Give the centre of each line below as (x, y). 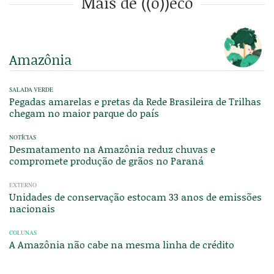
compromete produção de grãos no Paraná (106, 161)
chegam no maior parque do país (84, 113)
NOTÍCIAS (23, 138)
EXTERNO (23, 185)
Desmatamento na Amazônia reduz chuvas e (112, 149)
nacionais (32, 209)
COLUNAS (23, 233)
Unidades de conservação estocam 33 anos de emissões (135, 197)
